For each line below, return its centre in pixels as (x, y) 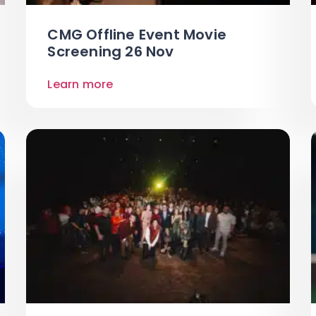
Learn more (80, 85)
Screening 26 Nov (111, 52)
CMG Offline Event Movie (137, 35)
